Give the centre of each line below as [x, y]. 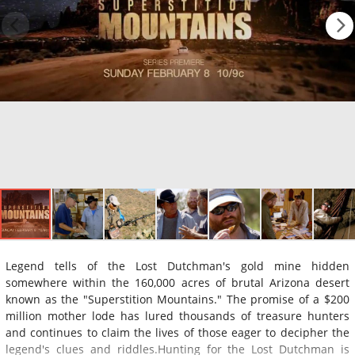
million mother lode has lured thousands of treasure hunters [177, 315]
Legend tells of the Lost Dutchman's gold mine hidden [177, 265]
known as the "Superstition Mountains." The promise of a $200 [177, 299]
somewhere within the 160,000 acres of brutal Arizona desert [177, 282]
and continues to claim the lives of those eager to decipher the [177, 332]
